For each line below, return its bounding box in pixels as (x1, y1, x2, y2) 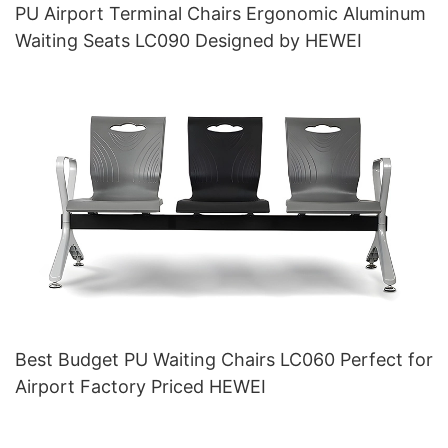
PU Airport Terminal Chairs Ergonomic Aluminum (15, 2, 426, 24)
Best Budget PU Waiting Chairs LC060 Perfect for (15, 349, 433, 371)
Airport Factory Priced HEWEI (15, 376, 266, 398)
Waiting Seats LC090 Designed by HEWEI (15, 29, 362, 51)
